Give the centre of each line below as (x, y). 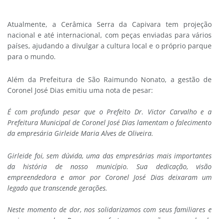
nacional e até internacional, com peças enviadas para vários (109, 35)
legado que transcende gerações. (59, 188)
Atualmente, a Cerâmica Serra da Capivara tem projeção (109, 24)
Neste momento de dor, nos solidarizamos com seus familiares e (109, 210)
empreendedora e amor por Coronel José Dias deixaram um (109, 177)
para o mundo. (32, 57)
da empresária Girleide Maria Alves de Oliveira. (81, 133)
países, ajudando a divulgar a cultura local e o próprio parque (109, 46)
